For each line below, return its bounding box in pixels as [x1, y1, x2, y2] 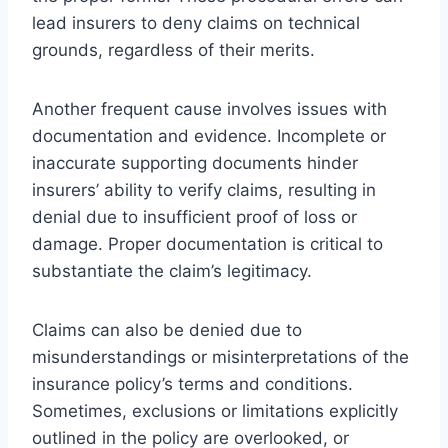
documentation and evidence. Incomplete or [32, 125, 386, 146]
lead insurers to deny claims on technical [32, 12, 360, 33]
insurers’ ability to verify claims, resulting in [32, 179, 376, 200]
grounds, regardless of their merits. [32, 39, 315, 60]
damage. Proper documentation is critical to [32, 233, 383, 254]
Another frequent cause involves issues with [32, 98, 387, 119]
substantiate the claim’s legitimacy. [32, 260, 312, 281]
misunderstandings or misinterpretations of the [32, 346, 409, 367]
